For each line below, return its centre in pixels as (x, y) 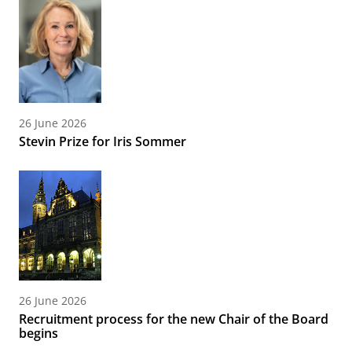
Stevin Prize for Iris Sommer (103, 142)
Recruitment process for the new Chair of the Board (174, 319)
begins (38, 334)
